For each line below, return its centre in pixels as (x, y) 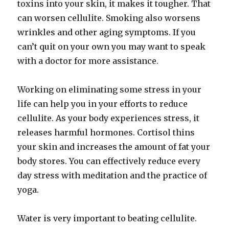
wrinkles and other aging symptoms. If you (107, 32)
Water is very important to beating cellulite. (107, 218)
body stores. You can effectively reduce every (109, 161)
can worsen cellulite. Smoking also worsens (109, 18)
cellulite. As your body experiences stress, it (109, 118)
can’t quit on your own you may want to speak (112, 47)
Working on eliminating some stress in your (110, 89)
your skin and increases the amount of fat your (114, 147)
